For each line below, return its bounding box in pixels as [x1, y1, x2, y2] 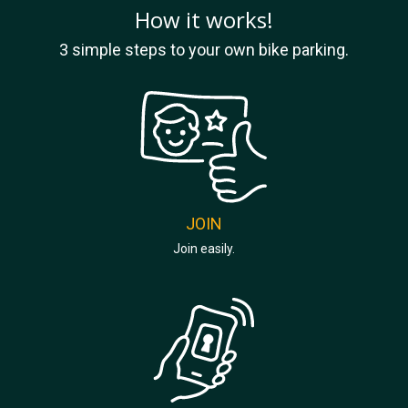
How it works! [135, 4, 273, 35]
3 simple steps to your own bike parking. [59, 39, 349, 59]
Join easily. [173, 240, 235, 256]
